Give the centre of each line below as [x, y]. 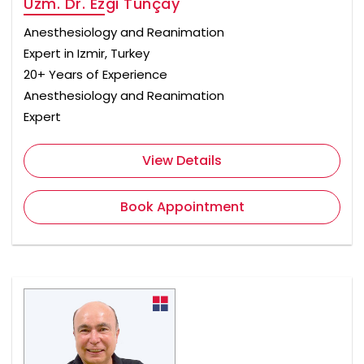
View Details [182, 161]
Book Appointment [182, 207]
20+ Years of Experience [95, 75]
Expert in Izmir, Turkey [87, 54]
